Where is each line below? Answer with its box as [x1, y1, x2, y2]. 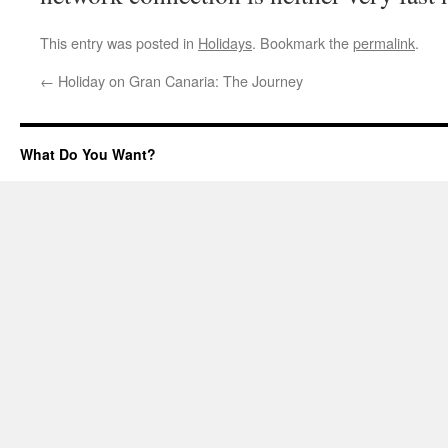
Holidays [198, 32, 252, 53]
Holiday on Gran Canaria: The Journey [54, 70, 303, 91]
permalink [353, 32, 415, 53]
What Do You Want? [20, 144, 156, 164]
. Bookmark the [252, 32, 353, 53]
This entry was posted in [40, 32, 198, 53]
